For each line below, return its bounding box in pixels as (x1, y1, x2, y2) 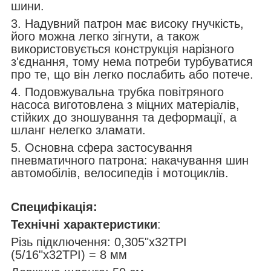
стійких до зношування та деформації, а (11, 110, 237, 124)
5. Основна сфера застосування (11, 140, 192, 154)
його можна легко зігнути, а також (11, 29, 199, 43)
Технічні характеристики (11, 217, 157, 231)
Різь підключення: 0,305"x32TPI (11, 235, 187, 249)
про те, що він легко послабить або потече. (11, 67, 253, 81)
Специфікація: (11, 200, 97, 214)
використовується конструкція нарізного (11, 42, 234, 56)
